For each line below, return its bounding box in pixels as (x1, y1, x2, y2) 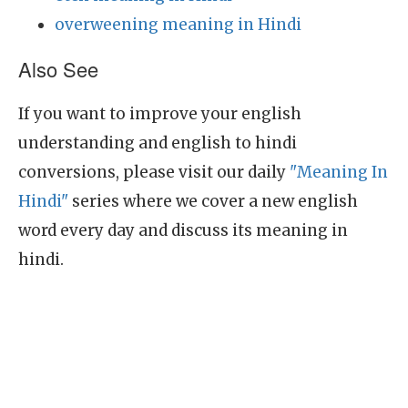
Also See (18, 55, 98, 83)
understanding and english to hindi (18, 133, 297, 153)
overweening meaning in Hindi (55, 15, 301, 35)
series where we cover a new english (68, 191, 358, 211)
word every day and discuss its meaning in (18, 220, 348, 240)
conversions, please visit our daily (18, 162, 290, 182)
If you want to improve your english (18, 104, 301, 124)
